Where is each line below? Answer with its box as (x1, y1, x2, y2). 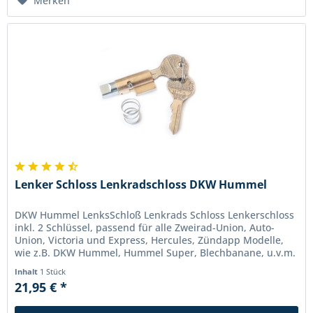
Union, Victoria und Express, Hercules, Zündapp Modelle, (15, 233, 284, 247)
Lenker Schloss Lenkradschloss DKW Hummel (15, 177, 268, 193)
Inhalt (15, 266, 41, 277)
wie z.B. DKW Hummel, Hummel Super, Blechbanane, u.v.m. (15, 246, 296, 260)
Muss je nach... (15, 259, 86, 272)
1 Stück (40, 266, 66, 277)
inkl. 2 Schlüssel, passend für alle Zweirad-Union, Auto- (15, 221, 275, 235)
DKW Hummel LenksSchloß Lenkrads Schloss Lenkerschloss (15, 208, 295, 222)
